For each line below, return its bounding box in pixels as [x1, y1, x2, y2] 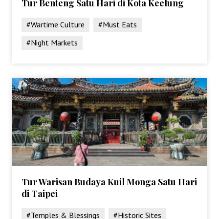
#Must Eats [98, 19, 137, 29]
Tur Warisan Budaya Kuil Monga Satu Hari [22, 175, 197, 188]
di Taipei [22, 187, 58, 199]
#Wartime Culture [26, 19, 85, 29]
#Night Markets [26, 37, 78, 47]
